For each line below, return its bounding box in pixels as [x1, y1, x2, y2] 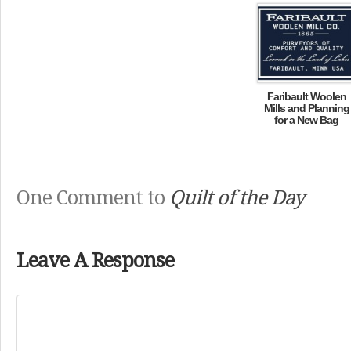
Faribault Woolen [266, 90, 346, 103]
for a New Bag [274, 114, 338, 126]
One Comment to [16, 186, 169, 209]
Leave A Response [16, 249, 174, 272]
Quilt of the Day [169, 186, 304, 209]
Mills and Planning [263, 102, 349, 114]
